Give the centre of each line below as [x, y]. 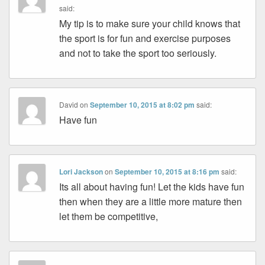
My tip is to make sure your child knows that [150, 24]
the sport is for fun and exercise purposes [145, 38]
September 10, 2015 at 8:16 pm [167, 172]
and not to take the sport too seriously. [138, 53]
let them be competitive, [109, 216]
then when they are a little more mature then [151, 202]
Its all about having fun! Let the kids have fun [152, 187]
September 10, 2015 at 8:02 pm [143, 105]
